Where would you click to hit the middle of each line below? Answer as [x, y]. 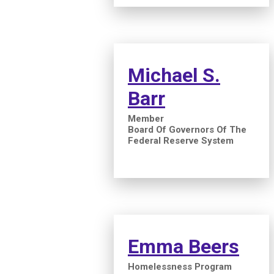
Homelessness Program [180, 266]
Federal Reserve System [181, 140]
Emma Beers [183, 246]
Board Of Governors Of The [187, 129]
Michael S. [174, 75]
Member [146, 118]
